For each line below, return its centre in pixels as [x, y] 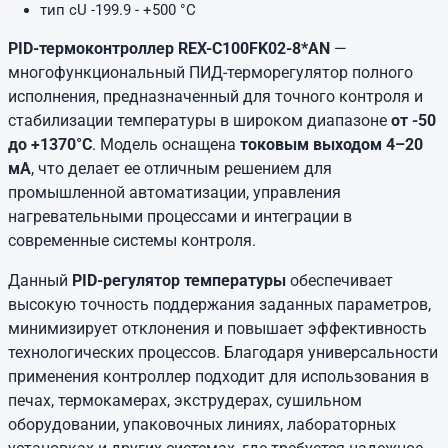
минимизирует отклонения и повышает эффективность [217, 328]
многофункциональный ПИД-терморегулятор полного [210, 72]
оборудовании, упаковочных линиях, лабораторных [202, 424]
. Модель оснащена [166, 144]
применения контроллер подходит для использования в [218, 376]
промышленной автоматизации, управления [174, 192]
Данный [40, 280]
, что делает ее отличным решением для [181, 168]
